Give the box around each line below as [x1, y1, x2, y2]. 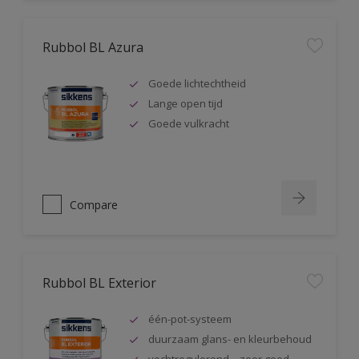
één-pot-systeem [148, 312, 232, 326]
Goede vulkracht [148, 116, 229, 131]
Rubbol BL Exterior [42, 274, 156, 292]
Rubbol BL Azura [42, 38, 143, 56]
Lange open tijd [148, 96, 223, 111]
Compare [70, 196, 118, 212]
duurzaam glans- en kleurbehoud [148, 332, 312, 346]
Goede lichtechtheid [148, 76, 246, 91]
